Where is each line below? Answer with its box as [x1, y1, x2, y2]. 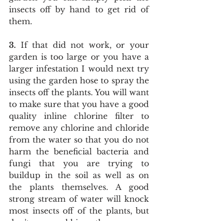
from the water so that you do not [9, 135, 149, 145]
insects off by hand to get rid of [9, 4, 149, 14]
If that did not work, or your [16, 40, 149, 50]
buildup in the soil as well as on [9, 170, 149, 180]
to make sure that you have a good [9, 99, 149, 109]
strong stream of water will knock [9, 194, 149, 204]
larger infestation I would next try [9, 64, 149, 74]
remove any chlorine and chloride [9, 123, 149, 133]
